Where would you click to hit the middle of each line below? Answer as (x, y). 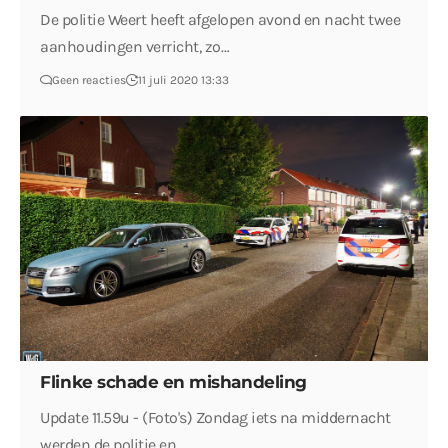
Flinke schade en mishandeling (173, 381)
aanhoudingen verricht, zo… (135, 47)
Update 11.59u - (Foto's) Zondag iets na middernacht (215, 417)
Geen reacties (89, 80)
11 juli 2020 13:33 (184, 80)
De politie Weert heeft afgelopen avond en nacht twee (220, 20)
